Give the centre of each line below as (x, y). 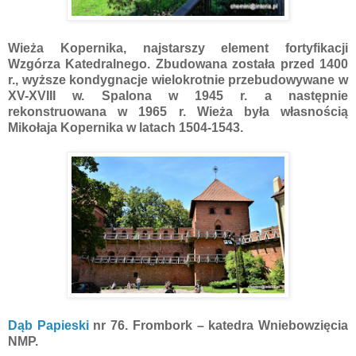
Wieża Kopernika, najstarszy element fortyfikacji (178, 48)
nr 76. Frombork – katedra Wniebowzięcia (221, 325)
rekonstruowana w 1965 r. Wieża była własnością (178, 111)
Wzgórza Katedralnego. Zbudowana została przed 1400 (178, 64)
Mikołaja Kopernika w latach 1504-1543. (126, 127)
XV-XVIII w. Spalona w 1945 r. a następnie (178, 95)
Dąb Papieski (51, 325)
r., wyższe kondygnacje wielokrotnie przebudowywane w (178, 79)
